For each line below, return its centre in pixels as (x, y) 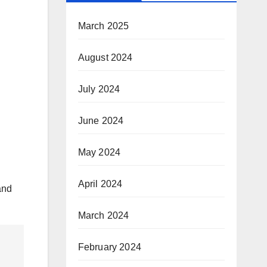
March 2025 (103, 26)
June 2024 (101, 121)
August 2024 (105, 58)
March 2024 (103, 215)
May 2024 (99, 152)
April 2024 (100, 184)
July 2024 (99, 89)
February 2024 (110, 247)
